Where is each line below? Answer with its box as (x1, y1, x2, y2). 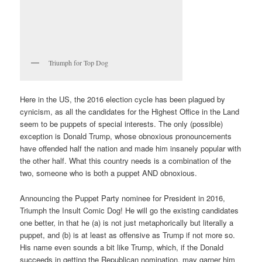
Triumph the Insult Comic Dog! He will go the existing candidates (20, 204, 239, 216)
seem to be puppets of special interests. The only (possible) (20, 118, 223, 130)
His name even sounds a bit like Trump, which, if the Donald (20, 241, 224, 253)
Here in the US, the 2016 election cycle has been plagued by (20, 94, 226, 105)
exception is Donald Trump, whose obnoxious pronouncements (20, 130, 232, 142)
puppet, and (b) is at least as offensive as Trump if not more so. (20, 229, 236, 240)
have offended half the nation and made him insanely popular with (20, 143, 242, 154)
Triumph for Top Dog (49, 58, 109, 68)
